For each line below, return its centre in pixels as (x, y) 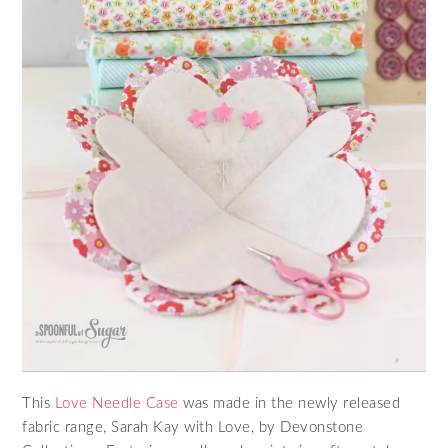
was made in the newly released (289, 403)
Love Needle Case (116, 403)
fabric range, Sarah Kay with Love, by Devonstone (193, 427)
